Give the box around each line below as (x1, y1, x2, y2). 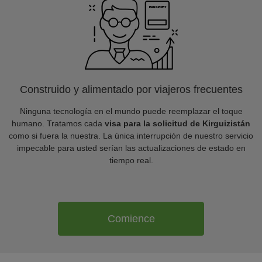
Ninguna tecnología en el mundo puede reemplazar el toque (19, 106, 243, 116)
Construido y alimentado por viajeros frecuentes (19, 84, 243, 95)
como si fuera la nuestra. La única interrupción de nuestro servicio (9, 131, 253, 140)
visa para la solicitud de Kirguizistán (105, 119, 250, 128)
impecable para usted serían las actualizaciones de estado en (16, 143, 246, 153)
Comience (107, 212, 155, 225)
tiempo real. (109, 156, 153, 165)
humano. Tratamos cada (12, 119, 105, 128)
